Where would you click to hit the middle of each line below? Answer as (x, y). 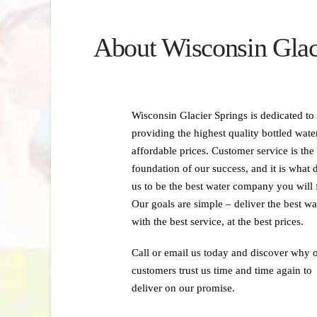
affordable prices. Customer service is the (223, 150)
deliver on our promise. (183, 288)
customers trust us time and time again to (222, 271)
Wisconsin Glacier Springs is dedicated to (223, 115)
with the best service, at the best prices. (218, 221)
